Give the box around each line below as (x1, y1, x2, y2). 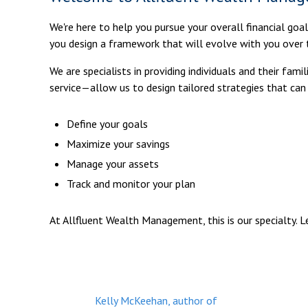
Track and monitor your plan (67, 177, 195, 191)
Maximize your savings (67, 137, 170, 151)
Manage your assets (67, 157, 159, 171)
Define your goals (67, 117, 148, 131)
